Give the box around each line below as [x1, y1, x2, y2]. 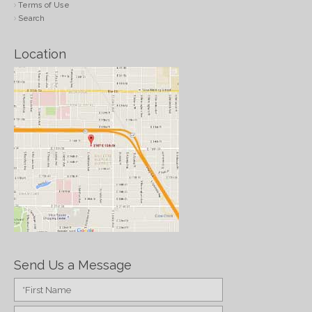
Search [18, 13, 45, 23]
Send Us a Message [14, 257, 132, 272]
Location [14, 46, 66, 61]
